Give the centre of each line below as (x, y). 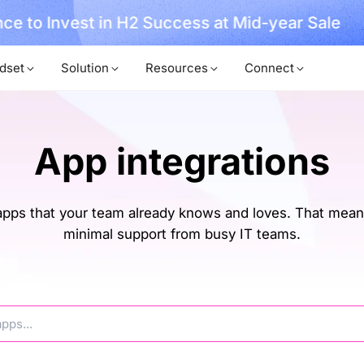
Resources (177, 68)
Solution (85, 68)
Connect (269, 68)
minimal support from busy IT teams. (182, 234)
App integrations (182, 161)
